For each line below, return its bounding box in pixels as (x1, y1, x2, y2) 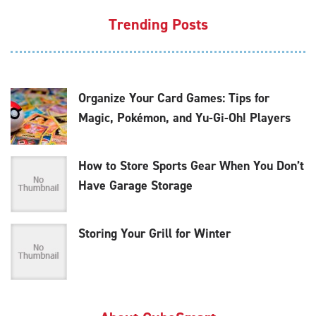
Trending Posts (108, 14, 208, 35)
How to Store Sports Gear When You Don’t (78, 157, 304, 175)
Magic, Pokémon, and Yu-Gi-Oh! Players (78, 109, 291, 127)
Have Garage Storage (78, 177, 193, 195)
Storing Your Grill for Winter (78, 225, 231, 243)
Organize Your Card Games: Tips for (78, 90, 269, 107)
